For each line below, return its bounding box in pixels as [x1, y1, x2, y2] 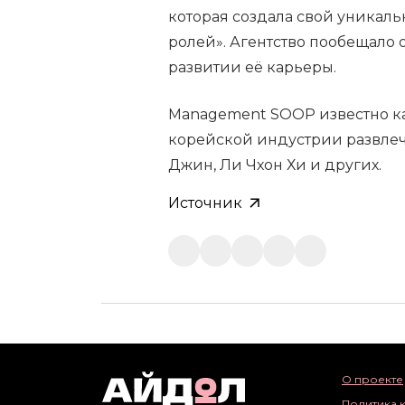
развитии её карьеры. [168, 59, 336, 76]
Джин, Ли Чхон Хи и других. [168, 156, 381, 174]
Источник [168, 194, 242, 212]
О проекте [342, 372, 403, 386]
